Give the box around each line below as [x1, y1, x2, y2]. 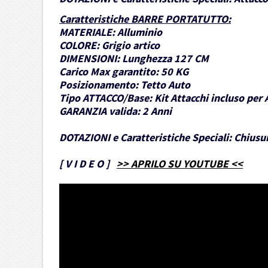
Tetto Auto [141, 78, 190, 92]
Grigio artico [102, 38, 160, 53]
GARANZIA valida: [59, 104, 140, 118]
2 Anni [142, 104, 172, 118]
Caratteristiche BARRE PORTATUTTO [59, 12, 228, 26]
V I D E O [65, 157, 103, 171]
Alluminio [117, 25, 162, 39]
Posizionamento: [59, 78, 138, 92]
